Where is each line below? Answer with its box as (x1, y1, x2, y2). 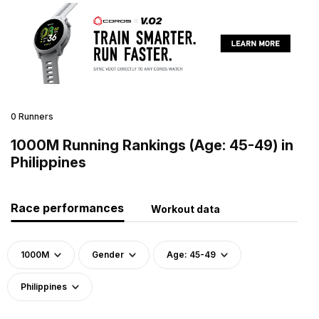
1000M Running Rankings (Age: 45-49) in (11, 136, 293, 154)
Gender (92, 249, 124, 260)
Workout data (151, 202, 220, 215)
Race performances (11, 200, 124, 215)
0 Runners (11, 110, 53, 122)
